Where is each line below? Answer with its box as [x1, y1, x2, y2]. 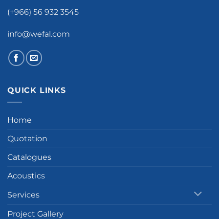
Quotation [7, 133, 47, 143]
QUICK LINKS [7, 86, 66, 95]
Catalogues [7, 152, 51, 162]
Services [7, 190, 40, 199]
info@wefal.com [7, 29, 70, 39]
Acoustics [7, 171, 45, 180]
